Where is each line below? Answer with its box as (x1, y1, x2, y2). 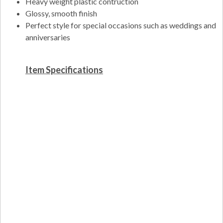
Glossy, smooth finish (25, 8, 97, 18)
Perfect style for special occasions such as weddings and (25, 20, 216, 30)
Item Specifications (25, 64, 103, 75)
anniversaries (25, 32, 70, 42)
